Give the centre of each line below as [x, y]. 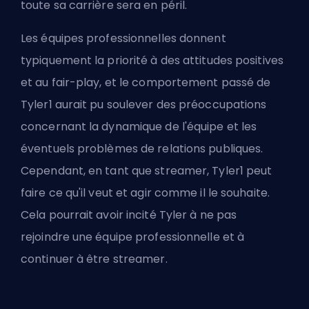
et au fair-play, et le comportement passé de [146, 82]
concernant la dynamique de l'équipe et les [139, 126]
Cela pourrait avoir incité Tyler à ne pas [129, 215]
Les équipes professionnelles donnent [123, 38]
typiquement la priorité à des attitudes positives [152, 60]
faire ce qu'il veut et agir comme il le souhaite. [145, 192]
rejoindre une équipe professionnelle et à [133, 237]
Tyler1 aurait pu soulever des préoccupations [144, 104]
